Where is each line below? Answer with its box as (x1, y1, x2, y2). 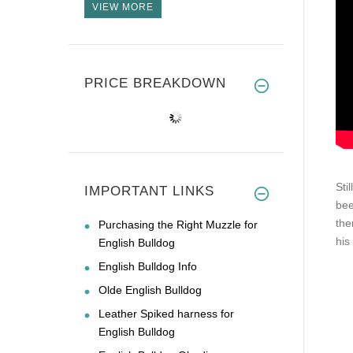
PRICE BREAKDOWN (84, 75, 226, 91)
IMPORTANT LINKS (84, 183, 214, 199)
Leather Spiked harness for (98, 307, 234, 320)
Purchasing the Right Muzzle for (98, 217, 258, 231)
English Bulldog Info (98, 259, 197, 273)
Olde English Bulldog (98, 283, 202, 296)
